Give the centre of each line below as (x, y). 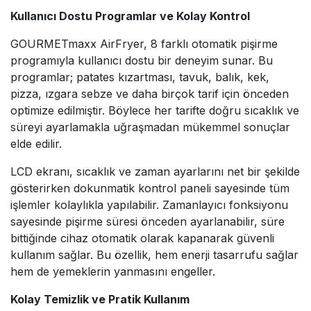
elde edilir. (36, 143)
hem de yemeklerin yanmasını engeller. (113, 271)
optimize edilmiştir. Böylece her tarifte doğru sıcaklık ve (155, 110)
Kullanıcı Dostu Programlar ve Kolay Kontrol (130, 16)
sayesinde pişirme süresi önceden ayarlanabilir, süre (148, 221)
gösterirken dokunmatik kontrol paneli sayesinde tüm (150, 188)
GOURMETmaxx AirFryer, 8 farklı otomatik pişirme (144, 43)
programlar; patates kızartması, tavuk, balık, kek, (140, 77)
